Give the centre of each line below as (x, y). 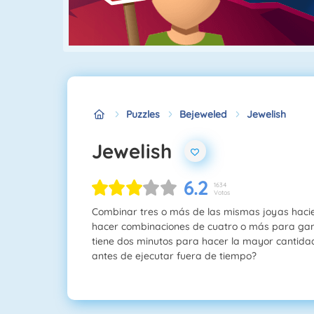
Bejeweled (203, 114)
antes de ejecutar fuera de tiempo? (174, 255)
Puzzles (143, 114)
